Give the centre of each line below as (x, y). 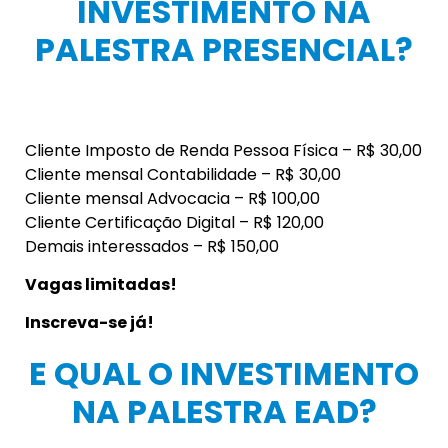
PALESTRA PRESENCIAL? (224, 49)
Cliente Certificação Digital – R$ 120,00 (174, 222)
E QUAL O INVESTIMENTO (224, 374)
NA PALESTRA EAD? (224, 412)
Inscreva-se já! (89, 323)
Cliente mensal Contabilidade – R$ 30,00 (183, 174)
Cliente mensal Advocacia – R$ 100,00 (172, 198)
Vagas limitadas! (101, 284)
